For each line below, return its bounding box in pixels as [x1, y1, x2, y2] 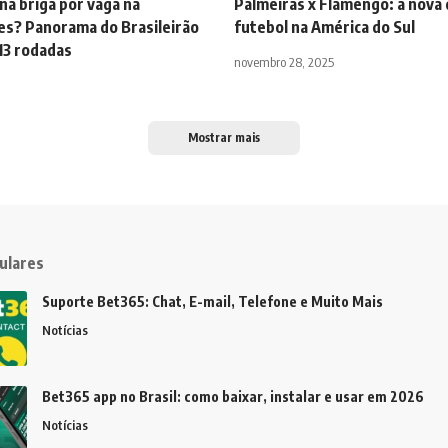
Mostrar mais [188, 130, 260, 146]
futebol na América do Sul [234, 17, 415, 38]
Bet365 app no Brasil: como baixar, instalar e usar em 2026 [41, 388, 424, 406]
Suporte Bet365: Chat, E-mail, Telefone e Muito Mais [41, 293, 383, 311]
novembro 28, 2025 [234, 54, 334, 71]
